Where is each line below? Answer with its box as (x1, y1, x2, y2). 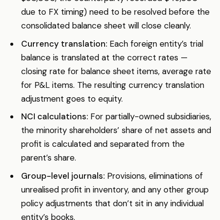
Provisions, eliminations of (104, 170, 203, 181)
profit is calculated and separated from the (21, 138, 185, 150)
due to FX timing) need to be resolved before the (21, 6, 210, 18)
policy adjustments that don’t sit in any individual (21, 197, 204, 209)
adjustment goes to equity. (21, 93, 123, 104)
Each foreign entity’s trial (107, 38, 203, 49)
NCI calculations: (21, 111, 88, 122)
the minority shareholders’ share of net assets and (21, 125, 211, 136)
